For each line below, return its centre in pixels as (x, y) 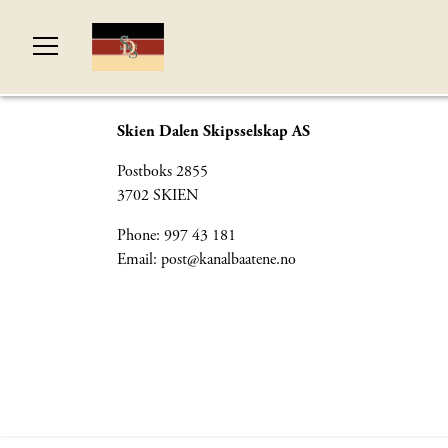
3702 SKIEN (158, 195)
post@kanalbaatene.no (228, 259)
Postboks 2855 (162, 171)
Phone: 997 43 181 (176, 235)
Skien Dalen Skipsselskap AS (213, 131)
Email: (139, 259)
